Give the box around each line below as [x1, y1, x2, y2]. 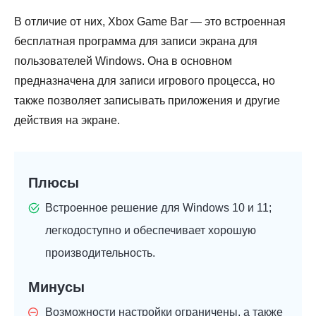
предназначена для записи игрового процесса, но [14, 75, 275, 87]
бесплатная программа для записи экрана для [14, 35, 257, 48]
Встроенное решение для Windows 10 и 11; [45, 202, 272, 214]
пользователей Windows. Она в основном [14, 55, 232, 68]
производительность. [45, 247, 155, 260]
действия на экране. [14, 114, 120, 127]
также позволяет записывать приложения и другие [14, 95, 280, 107]
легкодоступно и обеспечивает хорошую [45, 224, 256, 237]
